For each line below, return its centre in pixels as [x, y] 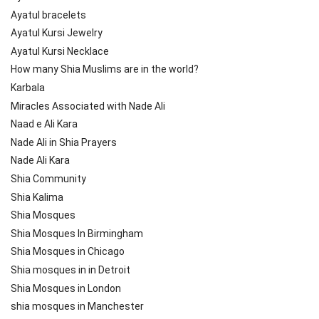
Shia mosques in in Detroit [70, 270]
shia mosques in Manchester [77, 307]
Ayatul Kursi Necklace [60, 51]
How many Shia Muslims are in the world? [105, 69]
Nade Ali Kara [40, 161]
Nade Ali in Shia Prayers [64, 142]
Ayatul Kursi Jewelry [57, 33]
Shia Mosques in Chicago [68, 252]
